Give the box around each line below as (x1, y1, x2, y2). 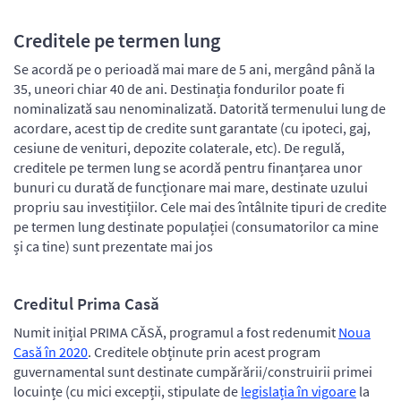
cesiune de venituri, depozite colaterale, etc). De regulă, (13, 138, 345, 157)
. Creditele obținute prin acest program (88, 342, 320, 361)
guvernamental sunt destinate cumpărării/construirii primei (13, 362, 372, 380)
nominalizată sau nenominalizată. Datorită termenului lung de (13, 98, 386, 117)
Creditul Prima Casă (13, 292, 159, 314)
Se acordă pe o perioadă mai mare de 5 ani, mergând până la (13, 59, 375, 78)
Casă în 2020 (13, 342, 88, 361)
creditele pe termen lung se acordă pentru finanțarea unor (13, 158, 363, 176)
